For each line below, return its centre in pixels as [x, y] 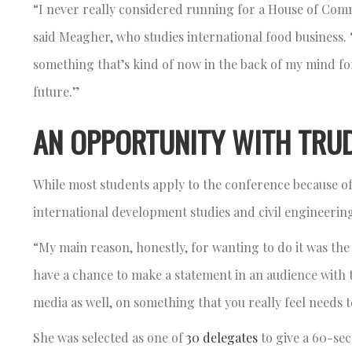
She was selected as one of [110, 337]
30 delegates [222, 337]
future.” [58, 91]
